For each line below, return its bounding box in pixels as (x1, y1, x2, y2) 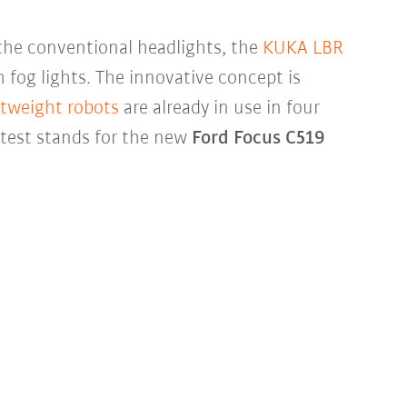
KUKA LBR (263, 37, 344, 59)
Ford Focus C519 (192, 127, 326, 149)
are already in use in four (119, 97, 321, 119)
